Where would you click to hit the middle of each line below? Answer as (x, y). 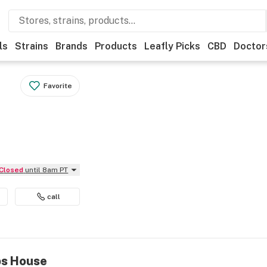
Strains (32, 46)
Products (116, 46)
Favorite (58, 86)
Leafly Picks (172, 46)
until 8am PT (47, 170)
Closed (14, 170)
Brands (72, 46)
